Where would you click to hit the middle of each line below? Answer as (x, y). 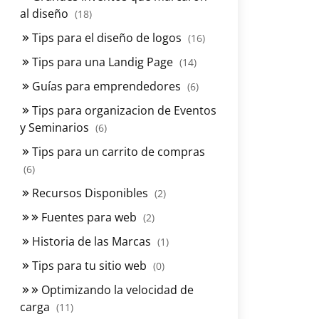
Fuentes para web (89, 217)
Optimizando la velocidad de (116, 290)
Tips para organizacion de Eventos (123, 110)
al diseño (46, 14)
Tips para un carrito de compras (117, 152)
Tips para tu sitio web (89, 266)
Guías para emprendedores (106, 86)
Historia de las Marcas (91, 241)
